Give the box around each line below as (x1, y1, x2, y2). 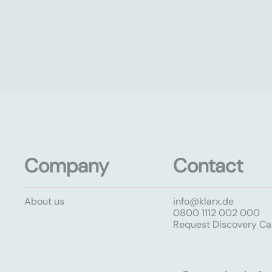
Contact (172, 153, 243, 178)
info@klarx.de (172, 195, 234, 208)
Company (24, 153, 109, 178)
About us (24, 195, 64, 208)
